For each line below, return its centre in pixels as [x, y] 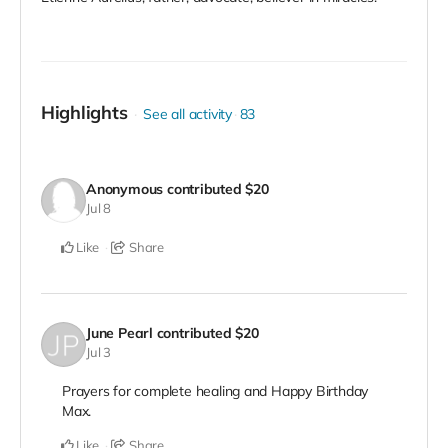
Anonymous [125, 188]
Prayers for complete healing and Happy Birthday [215, 391]
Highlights [84, 113]
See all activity [187, 114]
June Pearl [119, 332]
